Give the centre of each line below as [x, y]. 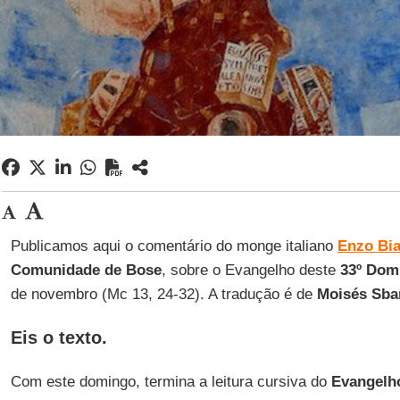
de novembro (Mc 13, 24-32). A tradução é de [163, 294]
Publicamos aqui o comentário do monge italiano [174, 246]
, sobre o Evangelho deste [250, 270]
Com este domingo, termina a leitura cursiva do [171, 382]
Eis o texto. [58, 337]
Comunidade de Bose [86, 270]
